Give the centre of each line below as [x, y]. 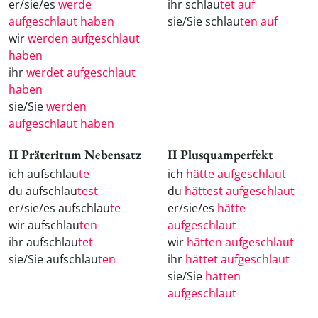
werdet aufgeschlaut [81, 72]
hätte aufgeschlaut [236, 174]
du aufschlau [43, 191]
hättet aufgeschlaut [237, 259]
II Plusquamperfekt [220, 154]
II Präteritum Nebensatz [75, 154]
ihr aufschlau [43, 242]
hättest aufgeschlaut [240, 191]
